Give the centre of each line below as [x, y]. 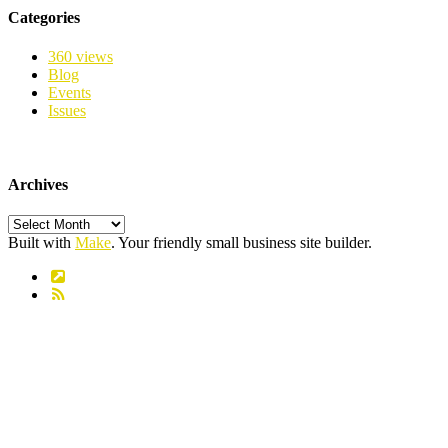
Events [69, 93]
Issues [67, 111]
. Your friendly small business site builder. [241, 242]
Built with [41, 242]
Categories [44, 18]
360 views [80, 57]
